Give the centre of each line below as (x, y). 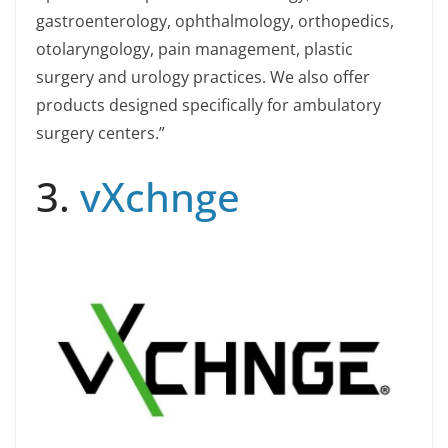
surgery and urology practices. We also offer (203, 77)
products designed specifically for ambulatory (208, 105)
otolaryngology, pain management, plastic (194, 49)
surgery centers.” (100, 133)
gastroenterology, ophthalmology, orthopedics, (215, 21)
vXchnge (160, 197)
